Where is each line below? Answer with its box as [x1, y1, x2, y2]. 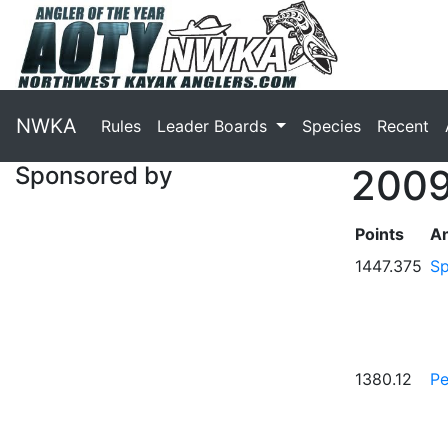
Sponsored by [15, 160, 173, 190]
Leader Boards [157, 115, 272, 136]
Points [355, 223, 404, 244]
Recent [376, 115, 429, 136]
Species [301, 115, 361, 136]
